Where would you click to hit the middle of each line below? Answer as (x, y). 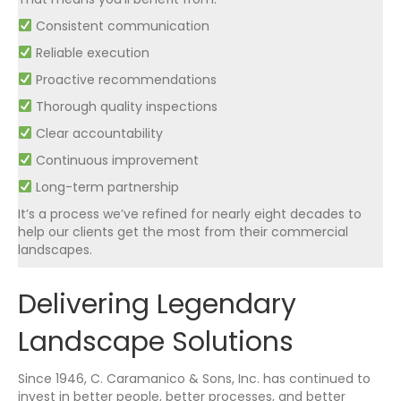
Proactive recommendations (124, 79)
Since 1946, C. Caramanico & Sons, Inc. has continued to (194, 378)
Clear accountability (97, 133)
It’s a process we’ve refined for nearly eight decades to (190, 213)
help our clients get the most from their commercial (183, 231)
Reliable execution (90, 52)
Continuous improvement (115, 160)
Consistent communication (120, 26)
